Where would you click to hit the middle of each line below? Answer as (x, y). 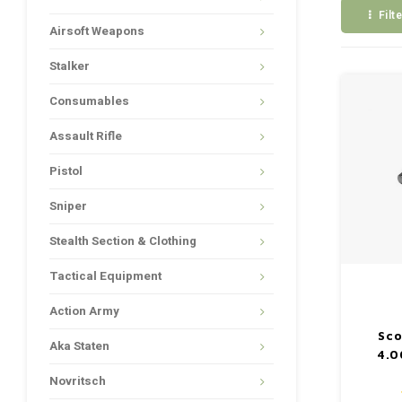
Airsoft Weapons (97, 31)
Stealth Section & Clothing (123, 241)
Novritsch (78, 381)
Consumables (89, 101)
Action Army (84, 311)
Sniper (68, 206)
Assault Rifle (86, 136)
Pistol (66, 171)
